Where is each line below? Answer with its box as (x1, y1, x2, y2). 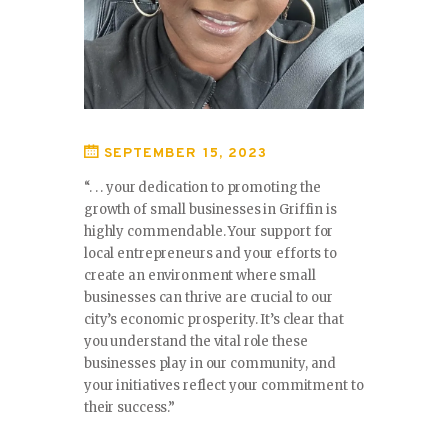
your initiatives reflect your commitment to (84, 377, 364, 395)
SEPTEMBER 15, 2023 (104, 145, 267, 163)
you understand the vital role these (84, 333, 308, 351)
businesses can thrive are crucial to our (84, 289, 333, 307)
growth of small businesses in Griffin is (84, 201, 337, 219)
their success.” (84, 399, 176, 417)
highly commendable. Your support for (84, 223, 334, 241)
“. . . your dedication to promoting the (84, 179, 321, 197)
